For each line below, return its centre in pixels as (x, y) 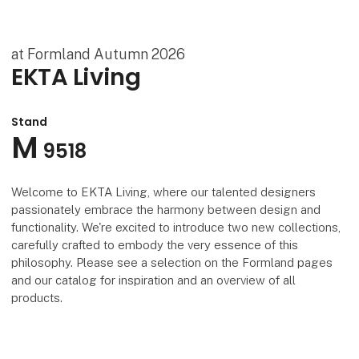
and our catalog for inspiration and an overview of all (154, 280)
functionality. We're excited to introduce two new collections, (176, 227)
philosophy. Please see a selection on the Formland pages (172, 262)
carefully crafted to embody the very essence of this (155, 244)
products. (37, 297)
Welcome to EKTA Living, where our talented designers (164, 192)
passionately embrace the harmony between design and (166, 209)
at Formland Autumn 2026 (99, 54)
